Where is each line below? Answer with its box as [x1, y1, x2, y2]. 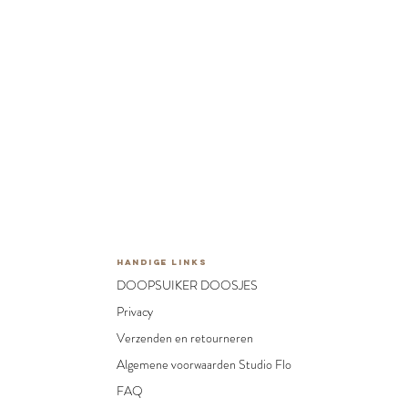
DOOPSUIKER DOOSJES [117, 276, 258, 294]
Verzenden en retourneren [117, 329, 253, 347]
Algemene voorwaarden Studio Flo [117, 355, 291, 373]
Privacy [117, 302, 153, 321]
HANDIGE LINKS [117, 257, 207, 267]
